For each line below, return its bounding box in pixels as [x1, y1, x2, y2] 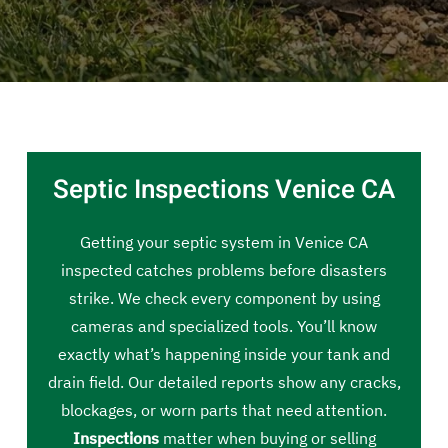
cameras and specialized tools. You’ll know [71, 316, 377, 336]
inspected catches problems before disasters [61, 260, 387, 280]
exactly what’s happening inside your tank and [58, 344, 390, 364]
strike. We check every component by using [68, 288, 380, 308]
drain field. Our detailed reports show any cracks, [47, 372, 401, 392]
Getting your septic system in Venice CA [80, 232, 368, 252]
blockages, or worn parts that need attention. [61, 400, 387, 420]
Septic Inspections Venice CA [53, 171, 395, 209]
